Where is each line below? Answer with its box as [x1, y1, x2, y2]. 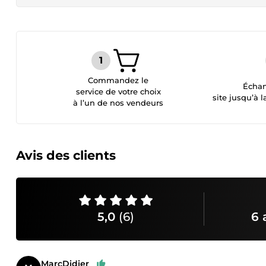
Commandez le [88, 75, 149, 85]
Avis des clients [16, 148, 116, 163]
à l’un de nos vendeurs [73, 98, 164, 107]
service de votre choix [75, 87, 161, 96]
